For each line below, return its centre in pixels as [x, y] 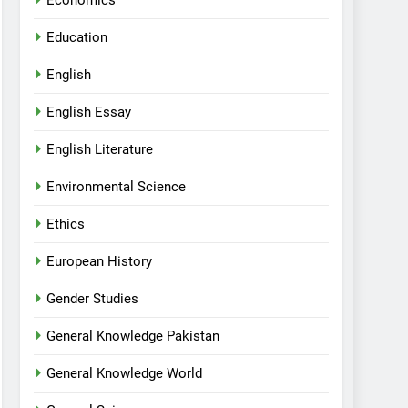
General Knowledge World [125, 373]
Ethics [66, 224]
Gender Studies [93, 299]
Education [77, 37]
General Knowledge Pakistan [133, 336]
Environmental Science [117, 187]
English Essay [89, 112]
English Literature [100, 149]
